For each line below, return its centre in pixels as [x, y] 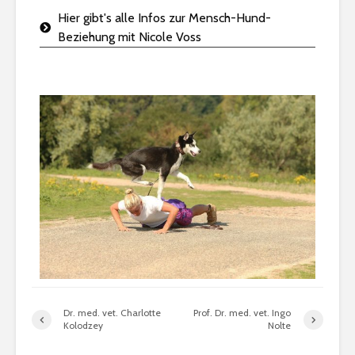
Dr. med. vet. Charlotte [112, 313]
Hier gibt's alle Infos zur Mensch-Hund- [164, 18]
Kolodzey [83, 326]
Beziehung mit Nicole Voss [129, 37]
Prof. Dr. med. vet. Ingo [242, 313]
